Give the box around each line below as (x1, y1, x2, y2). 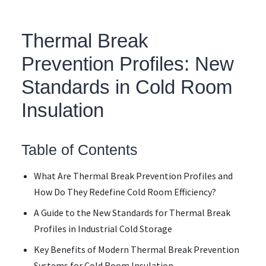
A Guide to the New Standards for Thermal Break (33, 207, 230, 218)
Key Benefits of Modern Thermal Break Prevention (33, 243, 239, 255)
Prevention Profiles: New (21, 53, 234, 75)
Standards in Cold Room (21, 77, 232, 98)
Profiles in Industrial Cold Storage (33, 223, 172, 235)
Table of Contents (21, 141, 138, 158)
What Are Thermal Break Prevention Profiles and (33, 170, 233, 182)
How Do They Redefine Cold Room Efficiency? (33, 186, 216, 198)
